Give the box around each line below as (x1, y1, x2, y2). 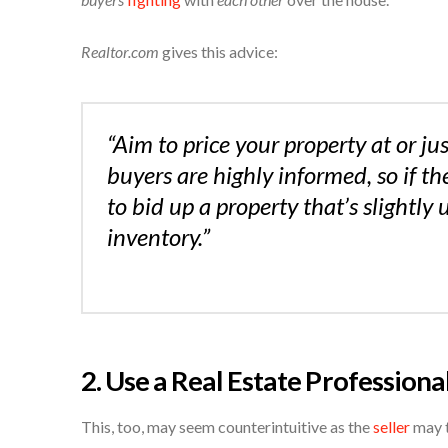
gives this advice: (158, 41, 278, 61)
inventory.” (106, 221, 210, 251)
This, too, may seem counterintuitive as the (80, 417, 373, 437)
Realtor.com (80, 41, 159, 61)
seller (372, 417, 410, 437)
